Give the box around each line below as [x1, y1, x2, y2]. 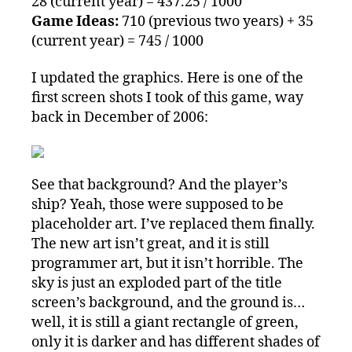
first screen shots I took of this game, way [31, 89, 303, 108]
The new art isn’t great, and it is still [31, 235, 269, 254]
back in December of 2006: [31, 108, 208, 127]
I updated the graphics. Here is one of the [31, 69, 303, 88]
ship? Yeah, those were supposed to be [31, 196, 284, 214]
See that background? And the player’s [31, 176, 288, 195]
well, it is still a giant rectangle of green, [31, 313, 299, 332]
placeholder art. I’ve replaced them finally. [31, 215, 315, 234]
